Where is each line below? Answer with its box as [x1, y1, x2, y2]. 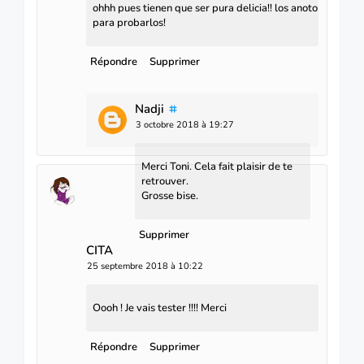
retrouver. [141, 174, 188, 189]
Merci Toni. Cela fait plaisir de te [141, 159, 292, 175]
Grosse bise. [141, 188, 198, 204]
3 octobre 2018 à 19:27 [136, 119, 234, 132]
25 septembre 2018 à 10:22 [87, 260, 203, 273]
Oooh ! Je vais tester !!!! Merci [93, 301, 227, 316]
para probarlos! [93, 15, 166, 30]
